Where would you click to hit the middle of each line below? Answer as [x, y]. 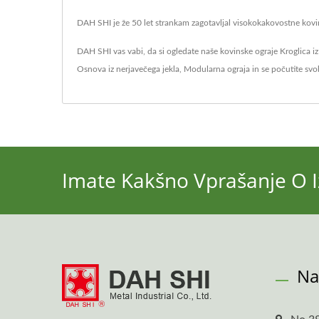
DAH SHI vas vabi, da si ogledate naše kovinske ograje [178, 51]
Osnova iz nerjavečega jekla [128, 69]
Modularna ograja [217, 69]
